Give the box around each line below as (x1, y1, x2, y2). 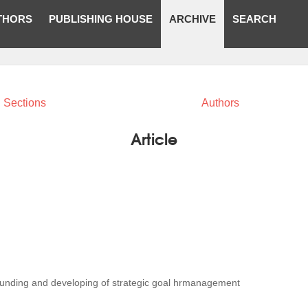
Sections (3, 97, 46, 109)
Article (131, 126, 177, 150)
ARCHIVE (169, 12, 216, 25)
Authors (201, 97, 239, 109)
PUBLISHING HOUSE (49, 12, 153, 25)
